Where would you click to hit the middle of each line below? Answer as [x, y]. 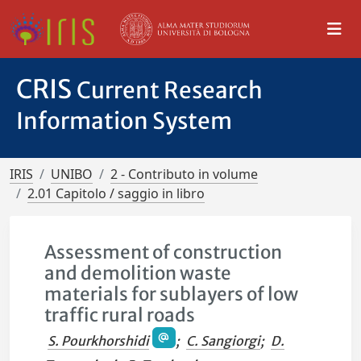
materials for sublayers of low [172, 294]
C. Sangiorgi [223, 341]
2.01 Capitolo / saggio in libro [116, 193]
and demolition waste [138, 273]
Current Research [170, 90]
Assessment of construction [164, 252]
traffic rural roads [120, 315]
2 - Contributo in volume [184, 174]
